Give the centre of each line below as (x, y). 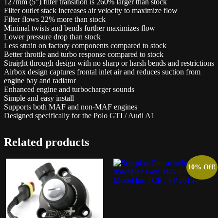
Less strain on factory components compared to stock (85, 46)
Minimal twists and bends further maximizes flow (80, 28)
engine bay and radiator (40, 81)
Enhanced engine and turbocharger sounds (69, 90)
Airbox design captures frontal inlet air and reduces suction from (102, 72)
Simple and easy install (39, 98)
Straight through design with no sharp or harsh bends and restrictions (109, 63)
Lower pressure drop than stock (52, 37)
